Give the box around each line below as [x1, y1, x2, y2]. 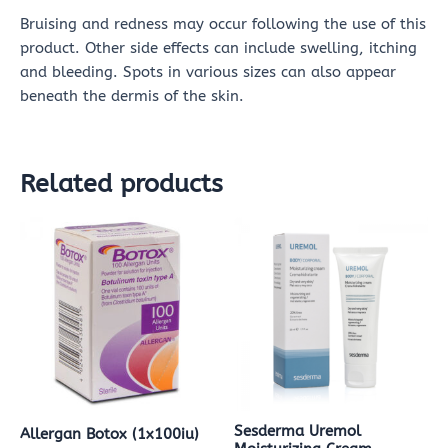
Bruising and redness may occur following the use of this [20, 16, 426, 34]
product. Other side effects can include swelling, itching [20, 40, 417, 58]
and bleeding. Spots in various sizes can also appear [20, 64, 396, 82]
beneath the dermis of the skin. [20, 88, 244, 106]
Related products [20, 168, 223, 199]
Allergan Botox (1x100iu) [20, 425, 199, 443]
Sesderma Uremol [234, 422, 361, 440]
